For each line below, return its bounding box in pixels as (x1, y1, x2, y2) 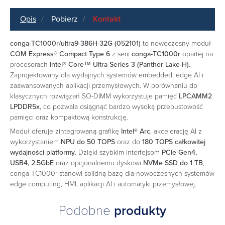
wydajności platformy (10, 148, 75, 157)
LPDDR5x (10, 102, 40, 111)
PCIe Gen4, (162, 148, 197, 157)
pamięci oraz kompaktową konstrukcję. (10, 113, 128, 122)
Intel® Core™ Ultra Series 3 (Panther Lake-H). (50, 60, 190, 69)
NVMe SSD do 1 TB (143, 159, 203, 168)
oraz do (115, 138, 142, 147)
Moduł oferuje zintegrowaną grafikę (10, 127, 121, 136)
